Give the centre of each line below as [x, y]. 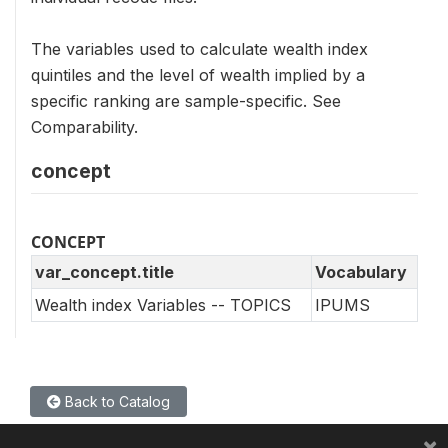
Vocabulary [361, 272]
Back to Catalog [115, 401]
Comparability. [84, 127]
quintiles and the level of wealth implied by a [198, 75]
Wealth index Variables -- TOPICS [163, 305]
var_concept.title [104, 272]
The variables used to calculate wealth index [199, 49]
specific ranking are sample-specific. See [186, 101]
